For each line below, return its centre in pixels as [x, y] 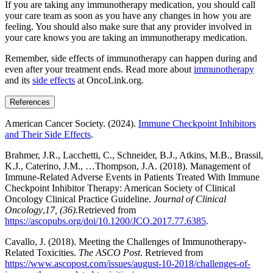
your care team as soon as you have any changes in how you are [128, 15]
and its [19, 80]
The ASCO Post [109, 252]
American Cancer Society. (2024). [72, 123]
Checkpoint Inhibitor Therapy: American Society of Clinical [120, 188]
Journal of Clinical [190, 199]
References [30, 102]
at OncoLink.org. [109, 80]
